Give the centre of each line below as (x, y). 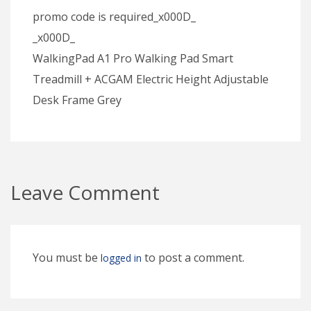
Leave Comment (85, 192)
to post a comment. (193, 257)
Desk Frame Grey (77, 100)
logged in (121, 258)
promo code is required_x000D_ (114, 16)
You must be (67, 257)
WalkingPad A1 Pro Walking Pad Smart (133, 58)
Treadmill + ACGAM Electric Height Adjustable (151, 79)
